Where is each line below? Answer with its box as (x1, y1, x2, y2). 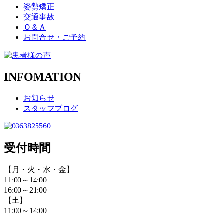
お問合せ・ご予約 (23, 33, 86, 41)
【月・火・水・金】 (4, 165, 74, 174)
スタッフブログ (23, 104, 78, 112)
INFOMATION (4, 70, 81, 83)
